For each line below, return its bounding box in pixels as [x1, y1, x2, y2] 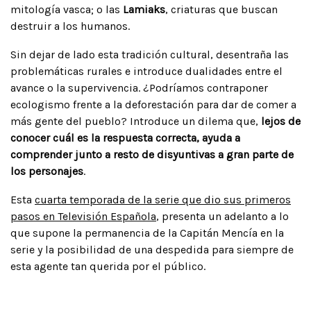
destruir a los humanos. [10, 19, 130, 33]
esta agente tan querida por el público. [10, 259, 205, 273]
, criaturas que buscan [165, 2, 278, 16]
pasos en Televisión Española [10, 209, 156, 223]
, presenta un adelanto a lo [156, 209, 289, 223]
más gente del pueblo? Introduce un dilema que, [10, 114, 258, 128]
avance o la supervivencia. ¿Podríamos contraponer [10, 81, 268, 94]
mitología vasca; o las [10, 2, 123, 16]
